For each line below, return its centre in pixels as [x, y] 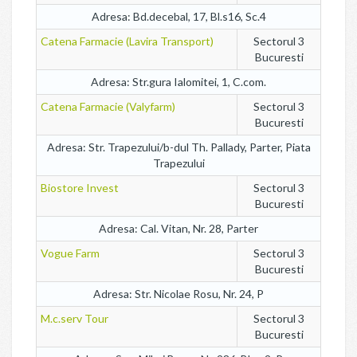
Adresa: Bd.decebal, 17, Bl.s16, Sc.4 [178, 16]
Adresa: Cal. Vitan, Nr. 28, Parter [178, 228]
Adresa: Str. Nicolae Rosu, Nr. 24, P [178, 294]
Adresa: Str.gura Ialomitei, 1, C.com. [178, 82]
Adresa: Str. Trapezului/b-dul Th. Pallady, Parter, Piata [178, 147]
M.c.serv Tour [75, 318]
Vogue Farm [70, 253]
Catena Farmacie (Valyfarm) [108, 106]
